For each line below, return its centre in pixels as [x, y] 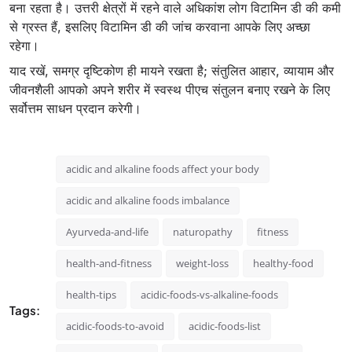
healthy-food [283, 263]
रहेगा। [24, 45]
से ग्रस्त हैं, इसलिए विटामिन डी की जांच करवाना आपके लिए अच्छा [160, 26]
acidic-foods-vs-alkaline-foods [209, 294]
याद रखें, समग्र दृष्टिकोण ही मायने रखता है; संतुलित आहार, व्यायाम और [172, 70]
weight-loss [202, 263]
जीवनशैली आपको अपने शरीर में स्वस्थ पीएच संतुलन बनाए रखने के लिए [170, 89]
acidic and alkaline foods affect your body [163, 169]
